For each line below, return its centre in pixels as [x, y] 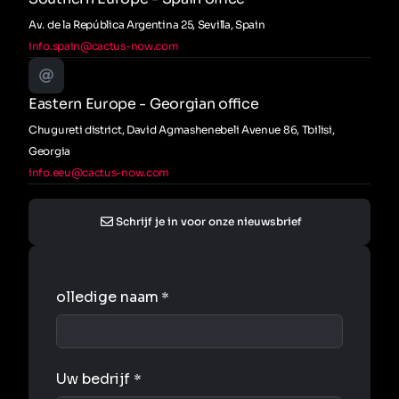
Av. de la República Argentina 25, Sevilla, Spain [147, 24]
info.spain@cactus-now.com [104, 45]
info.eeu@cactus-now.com [99, 172]
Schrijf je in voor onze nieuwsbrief [208, 221]
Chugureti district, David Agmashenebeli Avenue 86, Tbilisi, [182, 129]
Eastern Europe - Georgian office [144, 103]
